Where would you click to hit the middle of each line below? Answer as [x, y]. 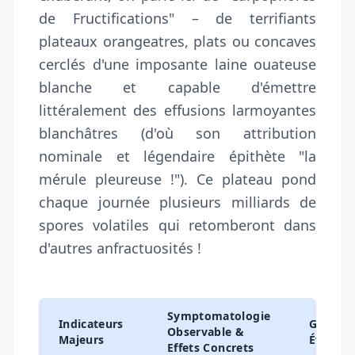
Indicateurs [91, 323]
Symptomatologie [219, 315]
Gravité [330, 323]
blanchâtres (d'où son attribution [177, 133]
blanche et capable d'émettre [177, 87]
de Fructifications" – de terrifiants [177, 18]
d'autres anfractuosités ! [120, 248]
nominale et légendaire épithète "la [177, 156]
